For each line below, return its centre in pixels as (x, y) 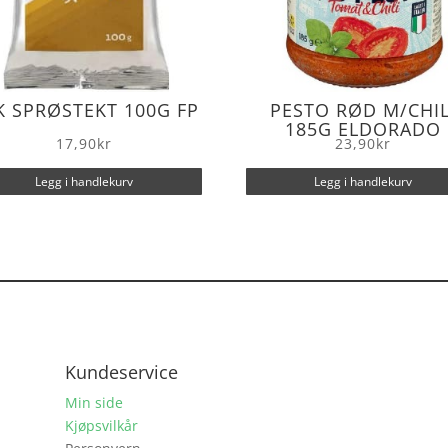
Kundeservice (121, 371)
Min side (93, 402)
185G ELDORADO (363, 129)
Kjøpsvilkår (101, 425)
